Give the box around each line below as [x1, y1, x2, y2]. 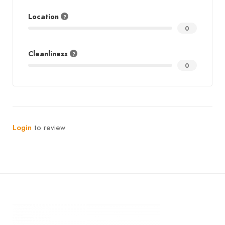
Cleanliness [28, 49, 70, 59]
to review [34, 123, 65, 133]
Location [28, 12, 61, 22]
